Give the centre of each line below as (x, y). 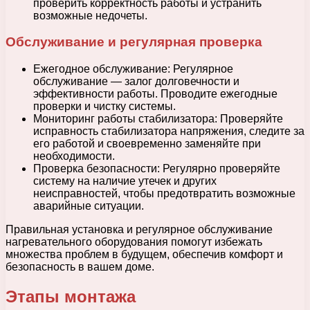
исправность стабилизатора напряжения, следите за (169, 131)
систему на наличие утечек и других (125, 181)
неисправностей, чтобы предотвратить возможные (164, 194)
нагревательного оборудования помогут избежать (134, 242)
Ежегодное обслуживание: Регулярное (133, 69)
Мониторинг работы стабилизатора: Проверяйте (158, 119)
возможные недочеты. (90, 15)
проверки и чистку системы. (104, 107)
